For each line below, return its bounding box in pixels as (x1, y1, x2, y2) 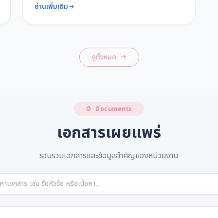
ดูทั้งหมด (91, 52, 118, 62)
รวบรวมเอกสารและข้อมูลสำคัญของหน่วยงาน (39, 149, 179, 162)
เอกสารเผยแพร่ (57, 121, 161, 145)
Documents (93, 104, 132, 113)
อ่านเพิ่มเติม (35, 1, 68, 12)
